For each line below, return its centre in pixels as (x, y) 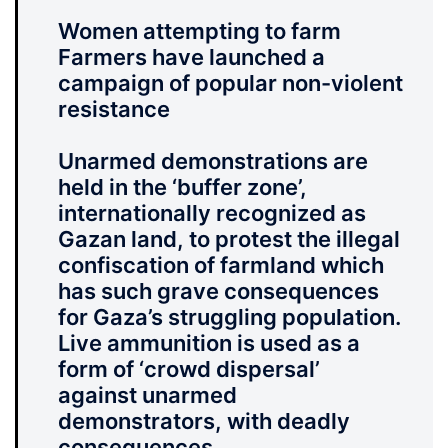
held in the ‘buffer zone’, (182, 187)
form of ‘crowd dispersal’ (189, 369)
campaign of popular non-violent (230, 83)
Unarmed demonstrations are (213, 161)
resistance (114, 109)
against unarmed (147, 395)
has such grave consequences (218, 291)
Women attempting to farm (199, 31)
